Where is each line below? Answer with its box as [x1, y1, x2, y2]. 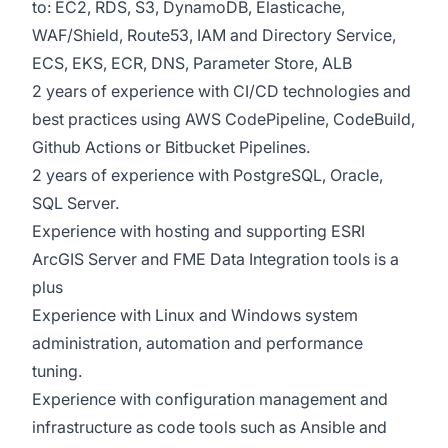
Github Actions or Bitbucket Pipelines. [32, 137, 314, 157]
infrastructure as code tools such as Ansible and [32, 417, 387, 437]
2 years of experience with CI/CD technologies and [32, 81, 411, 101]
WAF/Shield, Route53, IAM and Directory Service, [32, 25, 396, 45]
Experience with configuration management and [32, 389, 388, 409]
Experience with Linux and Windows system [32, 305, 358, 325]
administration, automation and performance [32, 333, 363, 353]
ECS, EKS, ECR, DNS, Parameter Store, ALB [32, 53, 356, 73]
